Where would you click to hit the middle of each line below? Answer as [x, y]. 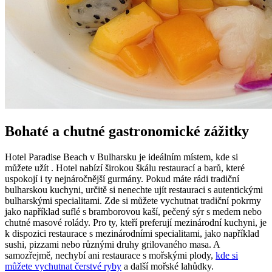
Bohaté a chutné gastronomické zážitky [127, 131]
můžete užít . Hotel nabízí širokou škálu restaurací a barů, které [125, 168]
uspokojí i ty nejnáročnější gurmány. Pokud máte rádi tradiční [122, 178]
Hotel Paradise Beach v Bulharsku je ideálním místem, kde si [121, 157]
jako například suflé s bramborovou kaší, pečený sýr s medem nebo [133, 211]
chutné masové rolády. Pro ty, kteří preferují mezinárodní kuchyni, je [136, 222]
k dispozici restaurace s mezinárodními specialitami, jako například [132, 233]
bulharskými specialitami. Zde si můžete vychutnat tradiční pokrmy [133, 200]
